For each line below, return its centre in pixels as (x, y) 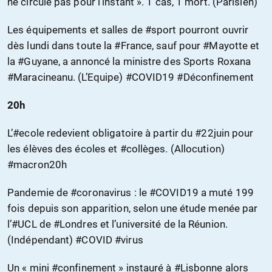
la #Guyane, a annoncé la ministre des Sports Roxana (129, 62)
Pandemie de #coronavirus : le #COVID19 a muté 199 (131, 193)
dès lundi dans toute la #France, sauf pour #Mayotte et (134, 46)
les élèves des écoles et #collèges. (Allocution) (116, 149)
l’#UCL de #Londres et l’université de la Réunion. (117, 224)
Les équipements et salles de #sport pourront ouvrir (128, 30)
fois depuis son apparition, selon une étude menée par (133, 209)
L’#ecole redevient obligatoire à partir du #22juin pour (131, 133)
